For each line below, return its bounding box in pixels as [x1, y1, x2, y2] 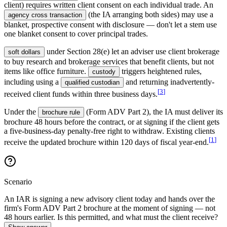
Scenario [4, 177, 32, 186]
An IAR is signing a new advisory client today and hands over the [4, 195, 215, 204]
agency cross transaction [8, 11, 82, 19]
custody [92, 67, 116, 75]
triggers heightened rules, [122, 66, 202, 75]
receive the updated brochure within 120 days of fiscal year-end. [4, 138, 209, 147]
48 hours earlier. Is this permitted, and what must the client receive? [4, 213, 218, 222]
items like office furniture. [4, 66, 86, 75]
